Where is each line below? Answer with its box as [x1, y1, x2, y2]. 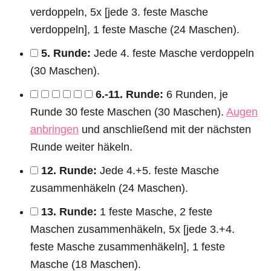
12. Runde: [41, 164, 97, 177]
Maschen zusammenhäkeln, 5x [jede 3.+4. [30, 223, 235, 235]
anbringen [30, 123, 79, 135]
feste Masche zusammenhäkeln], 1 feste [30, 240, 225, 253]
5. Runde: [41, 47, 91, 59]
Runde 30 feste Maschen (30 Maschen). [30, 105, 226, 118]
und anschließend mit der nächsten [79, 123, 251, 135]
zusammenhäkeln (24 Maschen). [30, 181, 188, 194]
